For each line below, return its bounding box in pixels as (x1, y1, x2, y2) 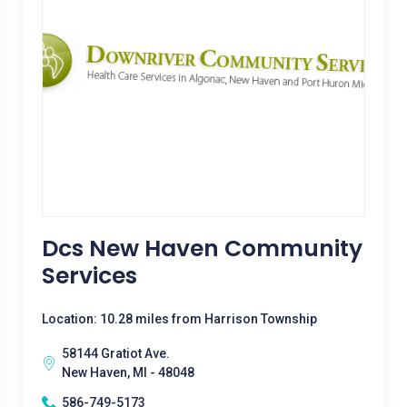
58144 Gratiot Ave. (61, 346, 170, 361)
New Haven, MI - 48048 (61, 365, 194, 380)
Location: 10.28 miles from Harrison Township (41, 312, 317, 326)
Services (41, 260, 137, 292)
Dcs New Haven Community (41, 233, 362, 264)
